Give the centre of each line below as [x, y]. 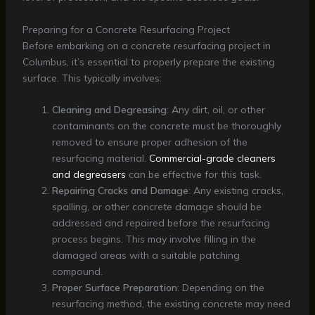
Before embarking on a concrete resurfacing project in [146, 45]
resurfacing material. [100, 159]
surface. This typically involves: [92, 78]
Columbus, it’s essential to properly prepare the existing [148, 62]
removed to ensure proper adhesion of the [149, 142]
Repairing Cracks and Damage [120, 191]
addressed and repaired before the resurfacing [161, 223]
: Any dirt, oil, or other [216, 110]
